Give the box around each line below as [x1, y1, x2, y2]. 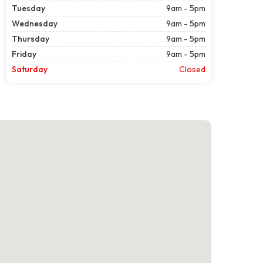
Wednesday [12, 18, 58, 29]
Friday [12, 48, 36, 59]
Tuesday [12, 2, 45, 14]
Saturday [12, 63, 48, 75]
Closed [179, 63, 205, 75]
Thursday [12, 33, 49, 44]
